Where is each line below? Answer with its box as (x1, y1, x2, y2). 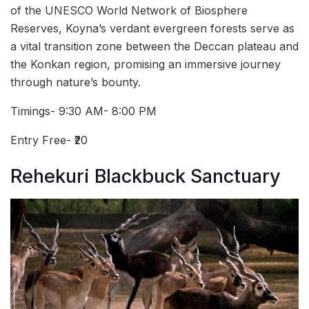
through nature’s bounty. (10, 74, 141, 89)
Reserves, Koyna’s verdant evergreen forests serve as (10, 21, 295, 35)
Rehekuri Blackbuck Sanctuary (10, 165, 281, 188)
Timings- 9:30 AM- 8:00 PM (10, 103, 157, 118)
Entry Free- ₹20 (10, 132, 88, 147)
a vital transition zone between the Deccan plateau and (10, 39, 299, 53)
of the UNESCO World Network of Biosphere (10, 3, 248, 17)
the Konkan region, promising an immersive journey (10, 57, 281, 71)
